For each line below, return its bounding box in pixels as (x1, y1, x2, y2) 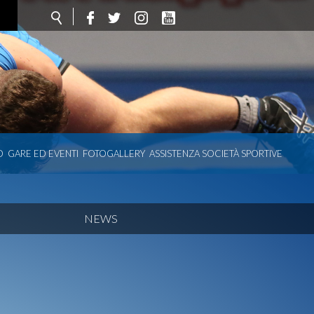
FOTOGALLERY (83, 147, 145, 159)
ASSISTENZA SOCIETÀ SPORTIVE (149, 147, 282, 159)
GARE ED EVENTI (8, 147, 78, 159)
